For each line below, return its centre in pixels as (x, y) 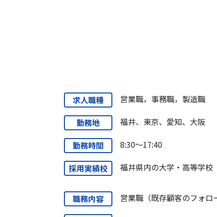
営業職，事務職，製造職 (163, 99)
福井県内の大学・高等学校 (167, 167)
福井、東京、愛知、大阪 (163, 122)
